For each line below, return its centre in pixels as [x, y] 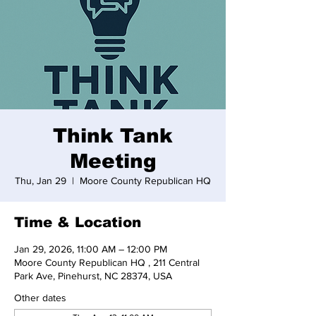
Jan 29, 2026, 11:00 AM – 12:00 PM [91, 249]
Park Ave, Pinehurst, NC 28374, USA [93, 276]
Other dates [40, 298]
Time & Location [78, 222]
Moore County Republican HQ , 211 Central [107, 262]
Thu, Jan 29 [41, 181]
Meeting [113, 161]
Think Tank [113, 136]
